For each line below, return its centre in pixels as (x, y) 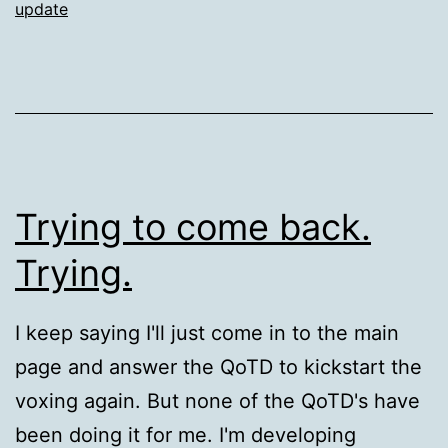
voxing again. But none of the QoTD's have (217, 401)
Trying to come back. (193, 227)
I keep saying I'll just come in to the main (207, 333)
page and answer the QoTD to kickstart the (218, 367)
